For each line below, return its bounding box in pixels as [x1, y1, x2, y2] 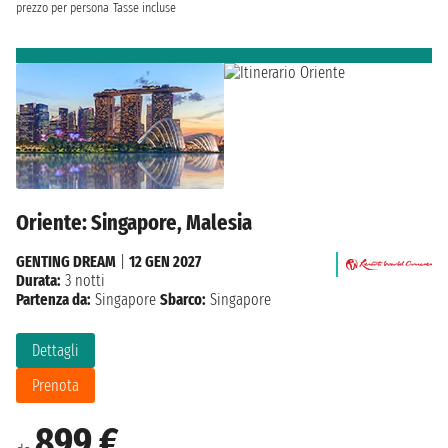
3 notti [61, 270, 105, 290]
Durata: [16, 270, 61, 290]
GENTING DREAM [16, 251, 116, 271]
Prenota [32, 375, 79, 395]
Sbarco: [160, 289, 206, 309]
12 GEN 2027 [129, 251, 201, 271]
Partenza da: [16, 289, 91, 309]
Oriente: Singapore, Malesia [16, 208, 252, 236]
